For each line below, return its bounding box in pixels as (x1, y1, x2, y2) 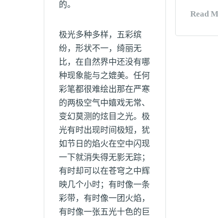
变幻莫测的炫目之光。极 (59, 111, 150, 121)
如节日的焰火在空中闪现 (59, 139, 150, 148)
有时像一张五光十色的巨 (59, 207, 150, 217)
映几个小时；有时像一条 (59, 180, 150, 189)
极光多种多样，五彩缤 (59, 30, 142, 39)
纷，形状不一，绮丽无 (59, 43, 142, 53)
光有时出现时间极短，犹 (59, 125, 150, 135)
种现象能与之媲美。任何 (59, 71, 150, 80)
